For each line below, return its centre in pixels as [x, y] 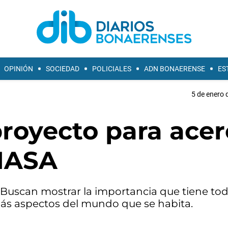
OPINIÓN [19, 69]
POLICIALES [112, 69]
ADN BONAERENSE [175, 69]
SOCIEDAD [63, 69]
